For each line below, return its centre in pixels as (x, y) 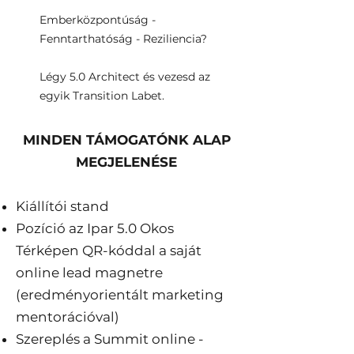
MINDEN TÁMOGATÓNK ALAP (126, 140)
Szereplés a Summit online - (110, 339)
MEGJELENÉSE (126, 162)
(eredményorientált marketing (120, 295)
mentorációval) (68, 317)
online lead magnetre (89, 273)
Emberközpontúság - (98, 20)
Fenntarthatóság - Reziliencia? (123, 39)
